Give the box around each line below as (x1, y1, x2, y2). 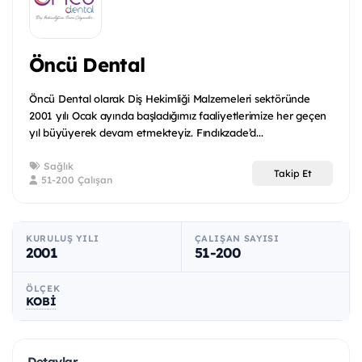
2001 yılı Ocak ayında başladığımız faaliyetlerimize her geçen (29, 109, 327, 123)
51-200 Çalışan (38, 174, 112, 187)
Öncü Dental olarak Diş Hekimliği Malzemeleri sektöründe (29, 92, 310, 106)
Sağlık (40, 160, 74, 173)
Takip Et (273, 166, 312, 179)
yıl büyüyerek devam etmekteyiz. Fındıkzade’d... (29, 126, 263, 140)
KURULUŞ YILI (26, 233, 99, 245)
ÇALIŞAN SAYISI (194, 233, 280, 245)
